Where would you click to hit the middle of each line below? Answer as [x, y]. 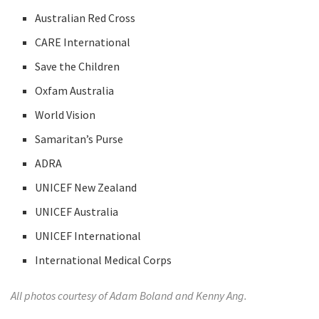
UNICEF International [88, 236]
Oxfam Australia [75, 91]
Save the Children [78, 67]
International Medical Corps [104, 260]
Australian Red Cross [85, 18]
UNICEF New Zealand [86, 188]
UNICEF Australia [77, 212]
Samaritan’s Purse [79, 139]
